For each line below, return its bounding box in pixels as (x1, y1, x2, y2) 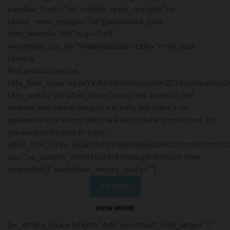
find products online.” (8, 66, 83, 75)
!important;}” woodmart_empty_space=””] (8, 165, 157, 174)
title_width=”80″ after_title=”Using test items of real (8, 91, 194, 100)
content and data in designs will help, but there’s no (8, 103, 188, 112)
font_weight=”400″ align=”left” (8, 29, 117, 38)
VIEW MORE (95, 204, 135, 212)
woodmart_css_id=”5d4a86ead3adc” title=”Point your (8, 42, 195, 50)
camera (8, 54, 34, 63)
